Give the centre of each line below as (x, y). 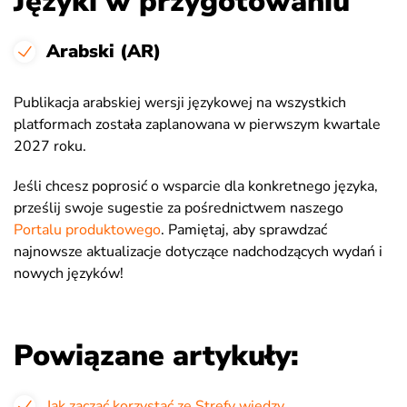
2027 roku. (50, 146)
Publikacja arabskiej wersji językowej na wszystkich (180, 103)
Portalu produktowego (87, 230)
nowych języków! (69, 273)
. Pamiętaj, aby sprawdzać (244, 230)
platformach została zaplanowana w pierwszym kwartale (197, 124)
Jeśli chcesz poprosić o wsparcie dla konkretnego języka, (196, 186)
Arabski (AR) (104, 51)
